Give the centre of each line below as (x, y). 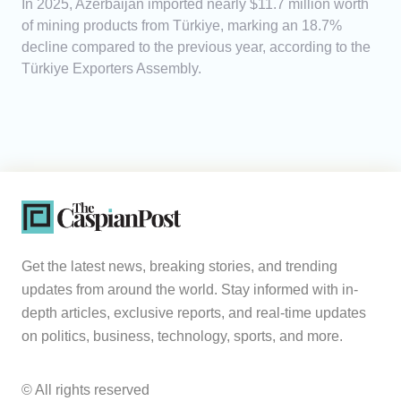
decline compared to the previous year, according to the (196, 47)
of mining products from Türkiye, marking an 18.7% (182, 26)
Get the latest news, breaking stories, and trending (179, 267)
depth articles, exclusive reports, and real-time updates (194, 313)
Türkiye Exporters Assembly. (111, 69)
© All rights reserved (85, 390)
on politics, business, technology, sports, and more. (182, 337)
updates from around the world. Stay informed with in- (190, 290)
